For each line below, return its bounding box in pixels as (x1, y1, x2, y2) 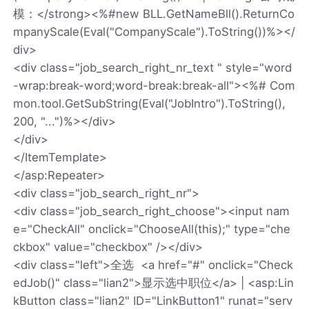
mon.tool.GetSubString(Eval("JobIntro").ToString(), (13, 96, 286, 110)
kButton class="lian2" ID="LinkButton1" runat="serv (13, 293, 293, 308)
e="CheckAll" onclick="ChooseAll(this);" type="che (13, 221, 291, 236)
